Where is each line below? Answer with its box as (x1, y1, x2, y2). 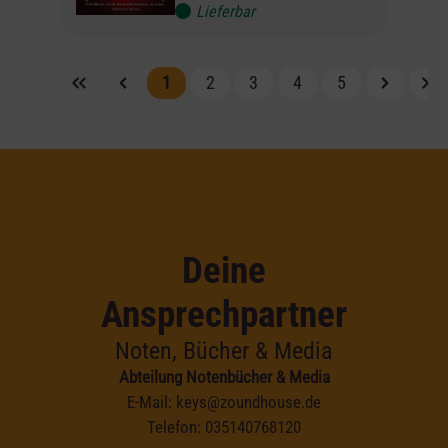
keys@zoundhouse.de (176, 391, 321, 412)
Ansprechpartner (101, 292, 347, 336)
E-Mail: (127, 391, 176, 412)
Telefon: (147, 416, 205, 437)
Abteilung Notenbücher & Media (118, 366, 330, 387)
